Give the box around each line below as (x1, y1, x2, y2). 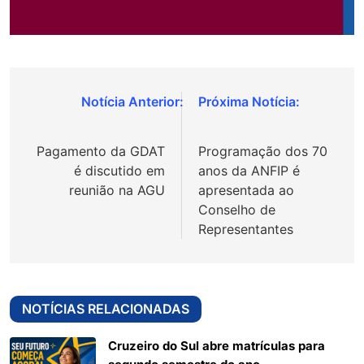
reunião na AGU (69, 181, 165, 198)
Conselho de (198, 201, 275, 218)
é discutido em (74, 162, 165, 179)
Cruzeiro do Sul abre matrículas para (108, 338, 325, 353)
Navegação (25, 93, 130, 117)
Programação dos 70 (198, 142, 327, 159)
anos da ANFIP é (198, 162, 300, 179)
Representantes (198, 220, 293, 237)
